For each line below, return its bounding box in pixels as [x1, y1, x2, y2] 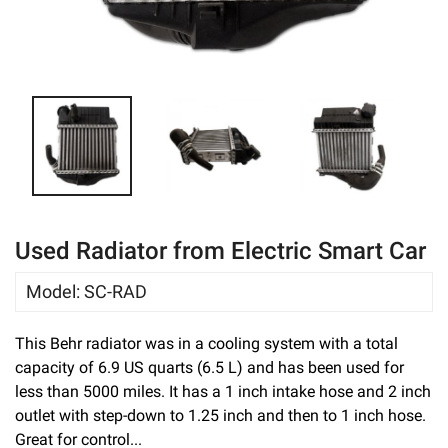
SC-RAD [84, 281, 147, 302]
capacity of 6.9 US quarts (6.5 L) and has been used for [15, 358, 404, 377]
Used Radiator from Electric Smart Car [15, 237, 426, 265]
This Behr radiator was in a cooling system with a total [15, 334, 398, 353]
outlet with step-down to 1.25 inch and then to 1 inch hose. [15, 406, 426, 425]
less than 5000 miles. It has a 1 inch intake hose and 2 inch [15, 382, 431, 401]
